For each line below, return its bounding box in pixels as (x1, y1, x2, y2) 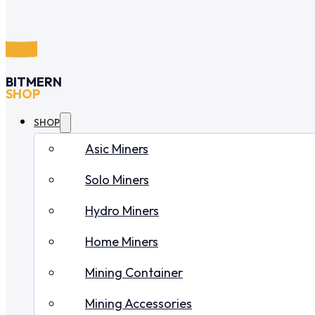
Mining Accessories (85, 295, 192, 312)
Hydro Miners (85, 202, 159, 219)
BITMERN (6, 74, 62, 91)
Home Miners (85, 233, 158, 250)
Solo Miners (85, 172, 149, 188)
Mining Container (85, 264, 183, 281)
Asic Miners (85, 141, 148, 157)
